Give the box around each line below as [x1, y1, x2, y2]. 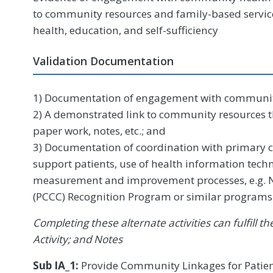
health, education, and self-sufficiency [33, 23, 218, 37]
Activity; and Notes [33, 232, 122, 246]
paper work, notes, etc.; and [33, 124, 166, 138]
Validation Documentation [33, 54, 174, 68]
